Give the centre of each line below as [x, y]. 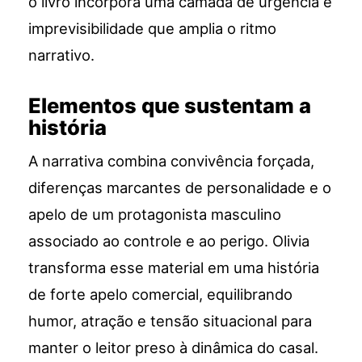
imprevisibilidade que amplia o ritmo [153, 29]
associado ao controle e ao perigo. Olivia [169, 241]
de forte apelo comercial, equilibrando [161, 295]
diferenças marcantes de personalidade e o [180, 188]
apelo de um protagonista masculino [155, 215]
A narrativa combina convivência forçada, [172, 161]
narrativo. [62, 55]
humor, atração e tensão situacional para [170, 321]
